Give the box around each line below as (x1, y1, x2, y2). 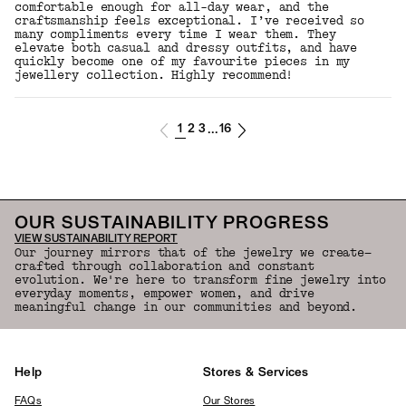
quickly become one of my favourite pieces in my (14, 53, 351, 69)
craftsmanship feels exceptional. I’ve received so (14, 13, 365, 28)
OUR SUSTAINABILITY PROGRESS (14, 215, 330, 232)
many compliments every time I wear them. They (14, 26, 336, 42)
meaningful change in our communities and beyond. (14, 299, 358, 314)
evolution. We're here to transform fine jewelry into (14, 272, 386, 287)
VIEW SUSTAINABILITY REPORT (14, 234, 178, 244)
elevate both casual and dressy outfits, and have (14, 40, 358, 55)
